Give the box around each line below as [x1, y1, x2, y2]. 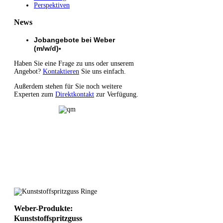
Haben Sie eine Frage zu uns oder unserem [14, 59, 134, 67]
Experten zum [14, 90, 55, 98]
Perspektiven [34, 1, 70, 9]
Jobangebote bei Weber [34, 35, 115, 44]
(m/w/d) [34, 44, 59, 52]
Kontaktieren [43, 67, 79, 75]
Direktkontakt [55, 90, 94, 98]
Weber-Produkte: [14, 203, 73, 213]
